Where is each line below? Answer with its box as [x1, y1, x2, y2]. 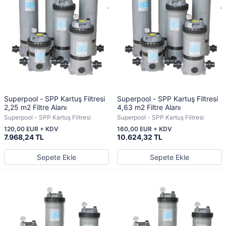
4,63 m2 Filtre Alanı [117, 103, 181, 111]
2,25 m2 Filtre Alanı [4, 103, 67, 111]
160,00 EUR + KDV [117, 125, 172, 133]
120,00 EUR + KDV [4, 125, 59, 133]
